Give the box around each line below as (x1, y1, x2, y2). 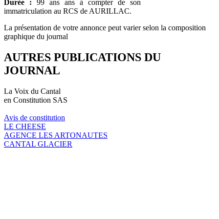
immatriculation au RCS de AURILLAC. (4, 6, 131, 15)
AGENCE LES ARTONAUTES (4, 131, 108, 139)
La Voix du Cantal (4, 87, 61, 95)
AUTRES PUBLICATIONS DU (4, 50, 161, 64)
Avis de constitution (4, 113, 65, 122)
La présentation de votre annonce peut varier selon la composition (4, 23, 206, 32)
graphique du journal (4, 32, 68, 41)
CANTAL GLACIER (4, 139, 72, 148)
